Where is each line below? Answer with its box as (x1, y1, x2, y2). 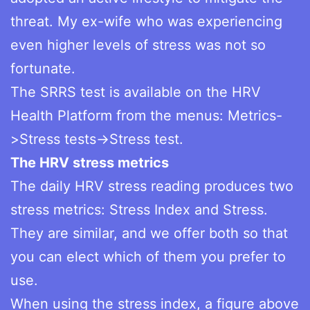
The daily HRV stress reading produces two (10, 177, 293, 194)
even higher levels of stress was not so (10, 36, 266, 53)
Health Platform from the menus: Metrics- (10, 107, 282, 124)
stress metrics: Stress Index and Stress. (10, 201, 268, 218)
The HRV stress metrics (10, 154, 169, 171)
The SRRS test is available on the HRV (10, 83, 261, 100)
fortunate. (10, 60, 80, 77)
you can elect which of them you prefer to (10, 248, 286, 265)
